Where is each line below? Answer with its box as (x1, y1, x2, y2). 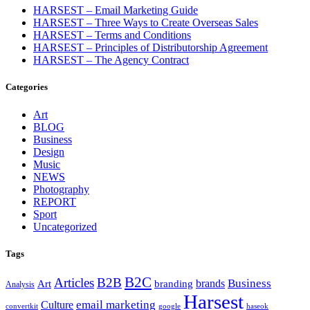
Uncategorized (33, 220, 97, 232)
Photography (33, 183, 89, 195)
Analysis (6, 279, 35, 289)
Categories (6, 82, 48, 93)
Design (33, 145, 64, 158)
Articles (54, 275, 94, 290)
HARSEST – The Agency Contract (33, 54, 189, 66)
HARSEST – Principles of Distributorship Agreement (33, 42, 268, 54)
